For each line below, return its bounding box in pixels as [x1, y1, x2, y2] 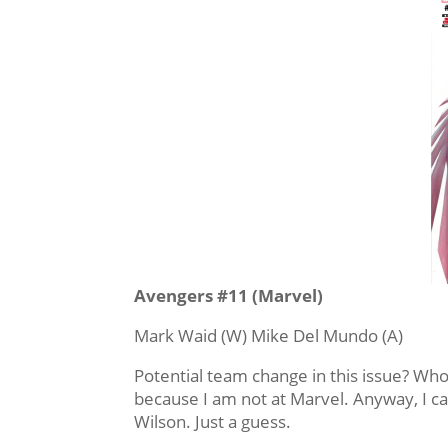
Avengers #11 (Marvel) [134, 284, 324, 308]
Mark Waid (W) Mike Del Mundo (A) [134, 324, 404, 348]
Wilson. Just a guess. [134, 410, 292, 434]
